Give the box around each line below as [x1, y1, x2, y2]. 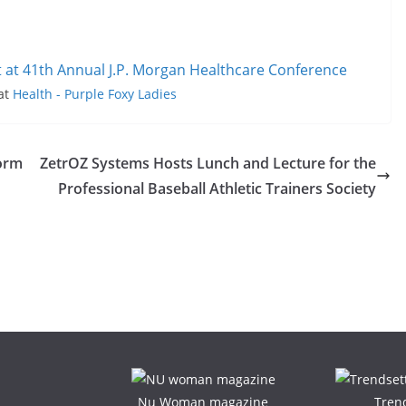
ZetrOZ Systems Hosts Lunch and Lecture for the [40, 152, 376, 173]
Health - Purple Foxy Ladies [13, 84, 177, 102]
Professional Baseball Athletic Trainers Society [58, 178, 376, 198]
